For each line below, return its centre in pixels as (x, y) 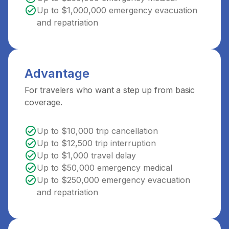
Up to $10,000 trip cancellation (97, 131)
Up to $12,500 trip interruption (96, 143)
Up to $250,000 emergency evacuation (113, 180)
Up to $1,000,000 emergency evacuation (117, 10)
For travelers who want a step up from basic (110, 90)
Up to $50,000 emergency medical (105, 168)
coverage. (43, 102)
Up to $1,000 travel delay (86, 155)
